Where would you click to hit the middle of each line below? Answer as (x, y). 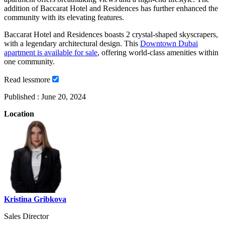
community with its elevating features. (64, 17)
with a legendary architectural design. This (72, 43)
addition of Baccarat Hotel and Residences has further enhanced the (111, 8)
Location (19, 114)
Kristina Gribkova (35, 199)
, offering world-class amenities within (158, 52)
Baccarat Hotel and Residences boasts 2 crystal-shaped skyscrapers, (111, 34)
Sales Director (26, 216)
